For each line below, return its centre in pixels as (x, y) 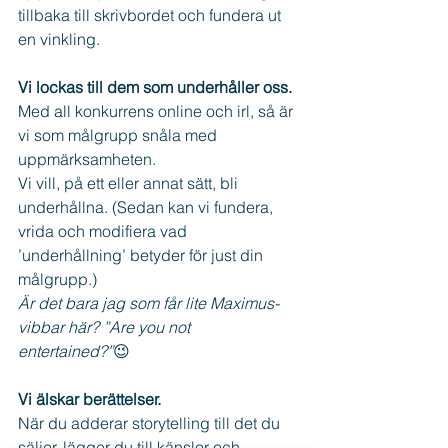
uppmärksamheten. (89, 158)
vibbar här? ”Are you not (106, 326)
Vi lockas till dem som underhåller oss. (155, 86)
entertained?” (65, 350)
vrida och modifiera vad (104, 230)
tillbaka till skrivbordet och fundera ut (151, 14)
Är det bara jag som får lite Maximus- (148, 302)
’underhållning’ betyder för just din (142, 254)
